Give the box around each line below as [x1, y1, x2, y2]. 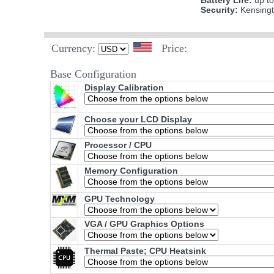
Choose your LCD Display [84, 114, 192, 125]
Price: [161, 42, 187, 55]
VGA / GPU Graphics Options [84, 219, 204, 229]
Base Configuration [50, 68, 136, 81]
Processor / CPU [84, 140, 152, 150]
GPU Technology [84, 194, 155, 204]
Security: [201, 5, 238, 15]
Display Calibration [84, 83, 164, 93]
